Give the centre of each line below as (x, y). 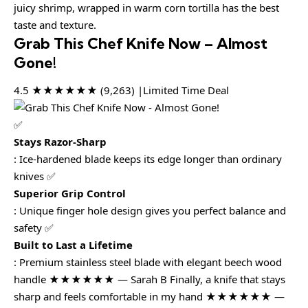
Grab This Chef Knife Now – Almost (141, 44)
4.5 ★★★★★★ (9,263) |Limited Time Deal (121, 90)
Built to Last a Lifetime (73, 244)
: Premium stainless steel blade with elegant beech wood (148, 262)
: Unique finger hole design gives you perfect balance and (150, 210)
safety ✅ (34, 227)
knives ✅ (35, 176)
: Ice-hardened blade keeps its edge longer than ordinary (148, 158)
